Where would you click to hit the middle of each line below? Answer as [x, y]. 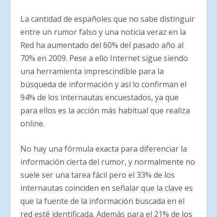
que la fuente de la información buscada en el [103, 201]
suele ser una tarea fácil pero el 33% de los [98, 175]
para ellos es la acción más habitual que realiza [105, 110]
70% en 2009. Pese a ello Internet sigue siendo [104, 58]
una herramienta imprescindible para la [92, 71]
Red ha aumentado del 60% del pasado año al [102, 45]
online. [33, 123]
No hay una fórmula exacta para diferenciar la [104, 149]
